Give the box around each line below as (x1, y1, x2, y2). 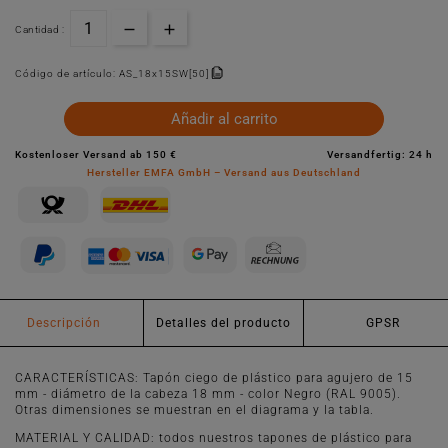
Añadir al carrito (170, 110, 278, 129)
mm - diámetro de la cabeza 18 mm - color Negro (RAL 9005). (15, 387, 401, 402)
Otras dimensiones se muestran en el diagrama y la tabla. (15, 403, 374, 418)
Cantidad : (15, 24, 64, 36)
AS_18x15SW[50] (119, 67, 209, 79)
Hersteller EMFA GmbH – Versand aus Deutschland (87, 167, 361, 179)
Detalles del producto (155, 316, 291, 331)
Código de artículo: (15, 67, 119, 79)
